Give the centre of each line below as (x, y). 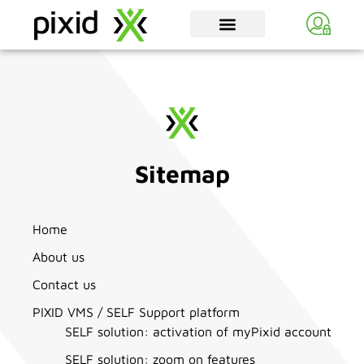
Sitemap (182, 173)
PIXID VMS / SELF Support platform (136, 312)
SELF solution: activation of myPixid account (198, 332)
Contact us (64, 285)
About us (58, 257)
